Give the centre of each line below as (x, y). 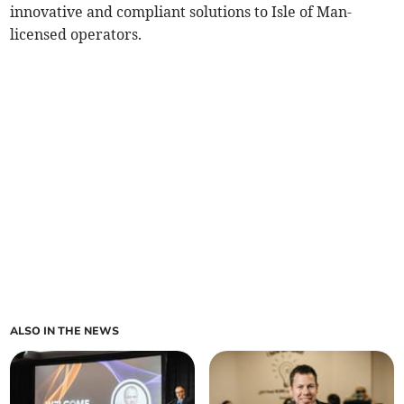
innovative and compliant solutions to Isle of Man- (181, 12)
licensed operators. (76, 35)
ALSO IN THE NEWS (65, 331)
